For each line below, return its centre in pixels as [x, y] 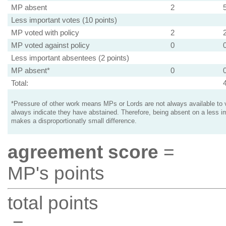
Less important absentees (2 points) [70, 58]
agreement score [83, 152]
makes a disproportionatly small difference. [74, 121]
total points [53, 203]
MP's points [56, 173]
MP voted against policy [50, 45]
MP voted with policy [45, 33]
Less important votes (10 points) [64, 20]
